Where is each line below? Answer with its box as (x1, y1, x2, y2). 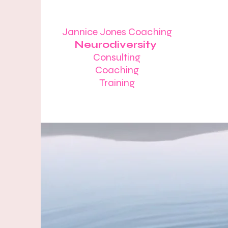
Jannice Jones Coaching (62, 25, 172, 38)
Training (99, 76, 135, 89)
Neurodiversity (74, 38, 159, 51)
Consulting (93, 51, 140, 64)
